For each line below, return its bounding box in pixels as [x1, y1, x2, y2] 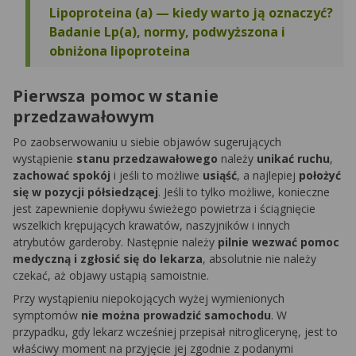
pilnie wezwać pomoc [218, 234, 339, 250]
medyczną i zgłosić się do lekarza [13, 251, 203, 267]
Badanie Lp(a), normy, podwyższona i [49, 23, 285, 41]
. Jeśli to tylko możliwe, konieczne [158, 184, 330, 200]
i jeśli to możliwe [114, 168, 203, 184]
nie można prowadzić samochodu [81, 308, 271, 323]
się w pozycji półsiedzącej [13, 184, 158, 200]
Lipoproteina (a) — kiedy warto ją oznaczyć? [49, 4, 333, 22]
